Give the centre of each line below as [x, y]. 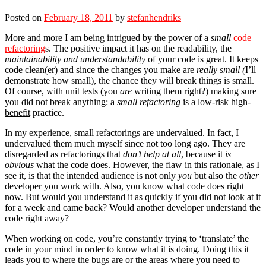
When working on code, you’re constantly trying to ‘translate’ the [127, 239]
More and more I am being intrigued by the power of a [108, 38]
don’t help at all [152, 154]
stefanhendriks [154, 18]
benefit [18, 113]
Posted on [24, 18]
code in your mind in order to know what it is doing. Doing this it [127, 249]
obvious [19, 165]
